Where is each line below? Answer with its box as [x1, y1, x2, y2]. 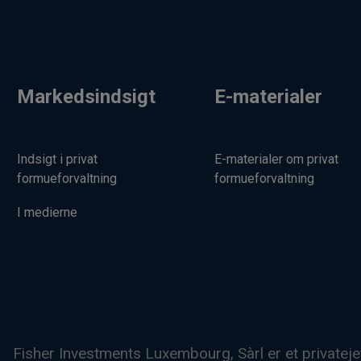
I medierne [17, 204, 77, 220]
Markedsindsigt [17, 85, 156, 108]
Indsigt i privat [17, 151, 98, 167]
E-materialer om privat [214, 151, 338, 167]
